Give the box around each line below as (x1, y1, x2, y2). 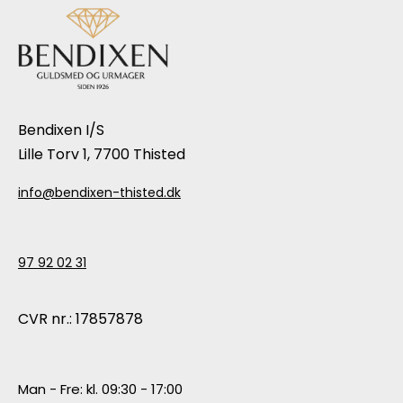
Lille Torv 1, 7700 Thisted (18, 144, 185, 166)
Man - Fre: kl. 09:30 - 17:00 (18, 380, 183, 399)
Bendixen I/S (18, 120, 104, 141)
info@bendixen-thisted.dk (18, 184, 181, 202)
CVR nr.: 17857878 (18, 309, 143, 330)
